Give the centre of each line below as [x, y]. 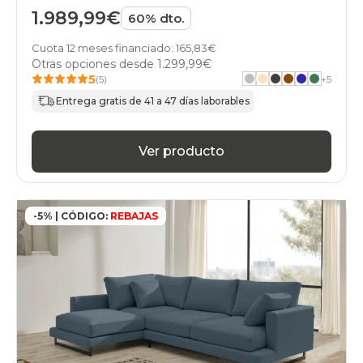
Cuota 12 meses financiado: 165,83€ [124, 47]
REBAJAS [133, 216]
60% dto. [156, 18]
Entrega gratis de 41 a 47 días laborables [153, 101]
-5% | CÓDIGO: [70, 216]
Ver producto [181, 152]
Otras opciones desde [94, 64]
